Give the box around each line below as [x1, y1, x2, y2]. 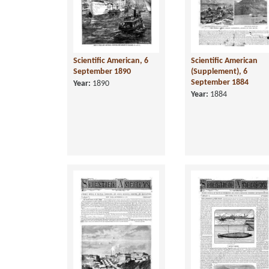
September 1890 [73, 67, 131, 76]
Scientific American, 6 [73, 56, 148, 65]
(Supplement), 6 [191, 67, 247, 76]
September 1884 [191, 77, 249, 87]
